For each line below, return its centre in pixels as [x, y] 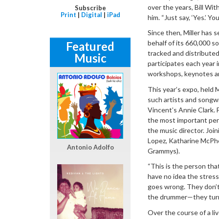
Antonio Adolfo [90, 147]
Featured [90, 46]
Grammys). [164, 151]
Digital [91, 14]
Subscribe [90, 8]
